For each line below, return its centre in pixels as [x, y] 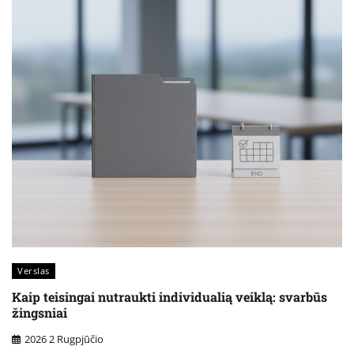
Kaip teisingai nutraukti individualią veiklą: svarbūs [169, 297]
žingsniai [40, 313]
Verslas [34, 271]
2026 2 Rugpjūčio [64, 339]
